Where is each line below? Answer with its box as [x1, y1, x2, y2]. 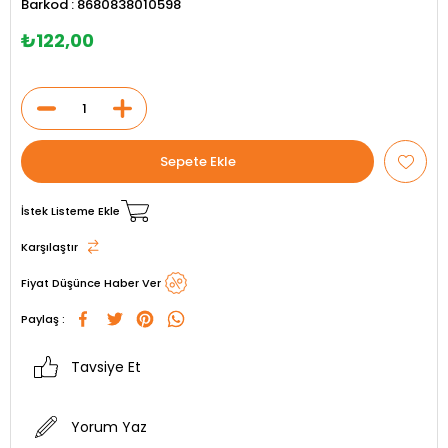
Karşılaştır [21, 238, 78, 255]
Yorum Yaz [71, 416, 147, 437]
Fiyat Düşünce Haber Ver [21, 274, 161, 291]
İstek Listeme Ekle [21, 202, 120, 219]
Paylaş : [21, 311, 65, 328]
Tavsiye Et [71, 356, 141, 377]
